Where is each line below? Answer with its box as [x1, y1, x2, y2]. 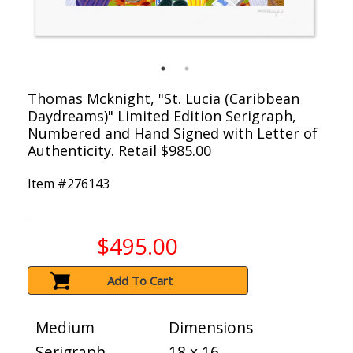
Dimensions [169, 317, 253, 339]
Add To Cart [107, 273, 173, 289]
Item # [28, 175, 67, 193]
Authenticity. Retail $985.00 [28, 141, 211, 161]
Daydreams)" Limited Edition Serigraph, [28, 106, 296, 126]
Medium [35, 317, 95, 339]
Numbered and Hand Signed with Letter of [28, 124, 318, 143]
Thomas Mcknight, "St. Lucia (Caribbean [28, 89, 299, 109]
